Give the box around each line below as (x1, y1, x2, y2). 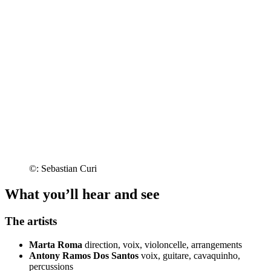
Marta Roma (29, 239, 82, 250)
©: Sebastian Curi (29, 163, 97, 174)
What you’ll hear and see (5, 186, 160, 203)
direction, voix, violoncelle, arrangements (85, 239, 242, 250)
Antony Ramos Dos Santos (29, 250, 139, 261)
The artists (5, 215, 57, 228)
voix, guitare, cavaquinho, (141, 250, 240, 261)
